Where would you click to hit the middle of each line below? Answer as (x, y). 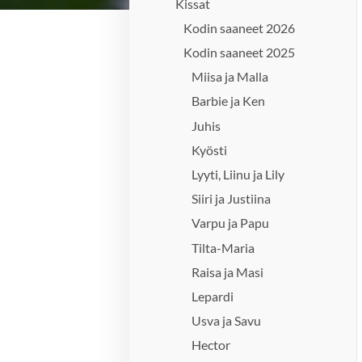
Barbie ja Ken (229, 101)
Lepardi (213, 296)
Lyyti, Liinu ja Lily (238, 174)
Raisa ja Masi (228, 271)
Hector (211, 345)
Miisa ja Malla (230, 77)
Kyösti (210, 149)
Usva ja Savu (227, 321)
